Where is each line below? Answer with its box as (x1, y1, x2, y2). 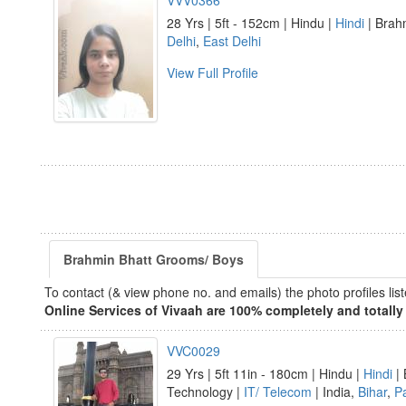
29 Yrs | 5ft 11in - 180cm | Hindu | (167, 364, 363, 382)
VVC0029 (167, 342, 220, 360)
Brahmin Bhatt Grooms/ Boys (63, 250, 244, 268)
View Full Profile (167, 63, 258, 82)
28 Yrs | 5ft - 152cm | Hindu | (167, 14, 335, 32)
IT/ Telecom (244, 382, 312, 401)
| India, (312, 382, 358, 401)
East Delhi (203, 32, 261, 50)
